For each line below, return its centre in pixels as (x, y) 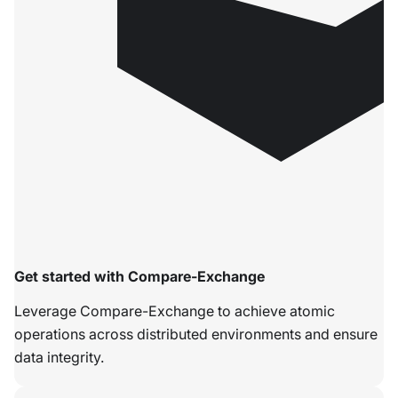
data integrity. (59, 358)
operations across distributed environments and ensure (196, 334)
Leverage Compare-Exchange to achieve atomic (175, 311)
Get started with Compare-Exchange (139, 277)
